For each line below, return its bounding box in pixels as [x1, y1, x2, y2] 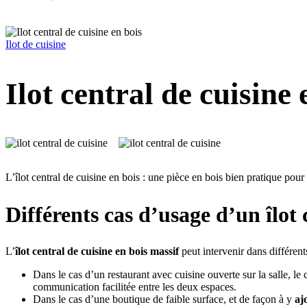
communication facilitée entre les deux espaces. [33, 281, 236, 293]
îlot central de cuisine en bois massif [15, 245, 179, 258]
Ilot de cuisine [5, 38, 66, 50]
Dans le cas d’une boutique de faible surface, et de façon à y [33, 293, 295, 306]
